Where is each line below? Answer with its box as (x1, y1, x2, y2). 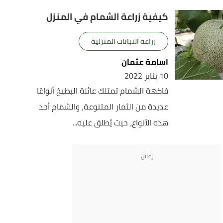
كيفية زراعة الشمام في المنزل (46, 8, 169, 25)
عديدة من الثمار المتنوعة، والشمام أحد (39, 99, 169, 114)
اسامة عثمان (121, 54, 169, 69)
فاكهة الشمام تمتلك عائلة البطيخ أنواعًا (37, 83, 169, 98)
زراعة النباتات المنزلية (91, 35, 156, 48)
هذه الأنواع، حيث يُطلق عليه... (73, 115, 169, 130)
